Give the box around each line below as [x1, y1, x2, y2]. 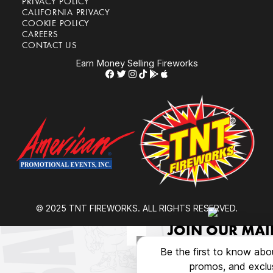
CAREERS [22, 30, 58, 40]
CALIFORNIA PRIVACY [22, 9, 110, 18]
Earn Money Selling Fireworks [75, 57, 198, 69]
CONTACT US [22, 41, 77, 51]
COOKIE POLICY [22, 19, 90, 29]
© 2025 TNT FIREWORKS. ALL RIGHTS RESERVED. [35, 203, 238, 214]
